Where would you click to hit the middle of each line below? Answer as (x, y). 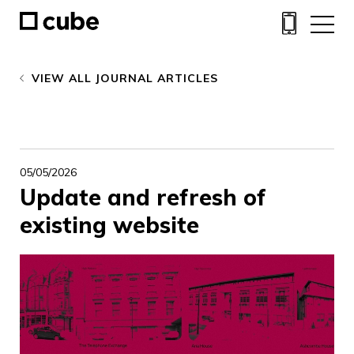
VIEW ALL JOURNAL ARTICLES (125, 78)
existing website (109, 225)
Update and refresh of (143, 197)
